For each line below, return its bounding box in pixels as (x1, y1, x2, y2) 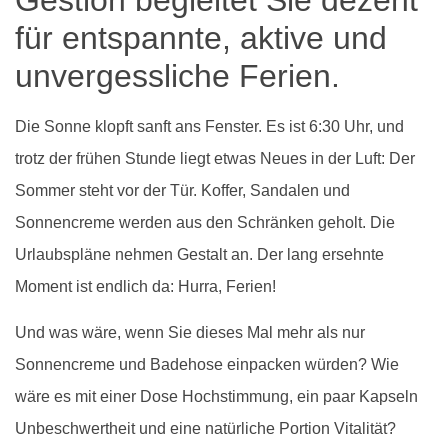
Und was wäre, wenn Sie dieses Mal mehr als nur (15, 323, 365, 341)
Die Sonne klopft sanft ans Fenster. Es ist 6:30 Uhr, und (15, 117, 404, 135)
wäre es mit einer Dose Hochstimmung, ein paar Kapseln (15, 387, 418, 405)
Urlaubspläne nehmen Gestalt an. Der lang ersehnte (15, 245, 384, 263)
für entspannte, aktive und (15, 19, 387, 56)
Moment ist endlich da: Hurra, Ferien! (15, 277, 276, 295)
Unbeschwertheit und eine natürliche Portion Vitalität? (15, 419, 396, 437)
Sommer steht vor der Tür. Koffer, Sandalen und (15, 181, 350, 199)
